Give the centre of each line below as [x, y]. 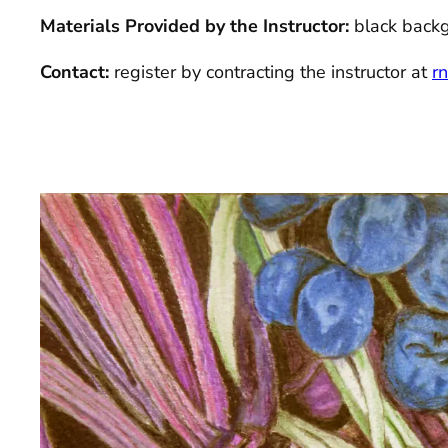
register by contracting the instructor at [273, 72]
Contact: [77, 72]
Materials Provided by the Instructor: [197, 26]
